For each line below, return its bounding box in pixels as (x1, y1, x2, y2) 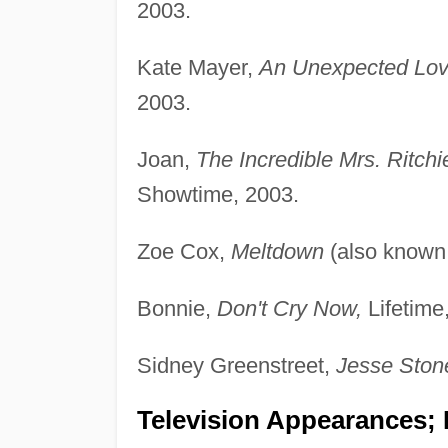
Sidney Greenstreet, (136, 352, 336, 378)
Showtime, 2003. (136, 181, 299, 207)
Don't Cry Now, (216, 295, 362, 321)
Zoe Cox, (136, 238, 231, 264)
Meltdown (230, 238, 324, 264)
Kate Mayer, (136, 54, 259, 80)
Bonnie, (136, 295, 217, 321)
